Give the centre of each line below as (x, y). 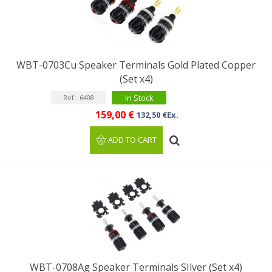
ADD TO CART (133, 140)
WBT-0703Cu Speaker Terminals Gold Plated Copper (136, 65)
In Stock (139, 98)
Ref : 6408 (78, 97)
